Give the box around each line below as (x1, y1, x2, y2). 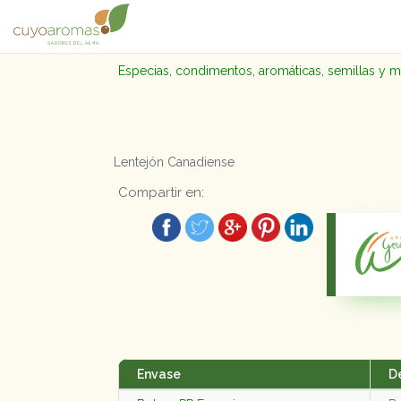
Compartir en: (118, 184, 204, 200)
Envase (137, 366, 181, 381)
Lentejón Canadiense (114, 155, 235, 169)
